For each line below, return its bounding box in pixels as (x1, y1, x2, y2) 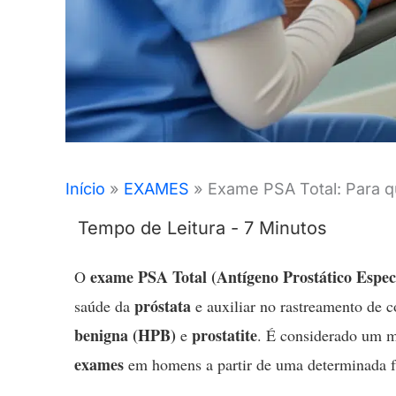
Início (65, 179, 105, 199)
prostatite (192, 324, 257, 347)
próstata (134, 294, 191, 318)
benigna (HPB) (74, 324, 176, 347)
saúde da (74, 295, 134, 317)
